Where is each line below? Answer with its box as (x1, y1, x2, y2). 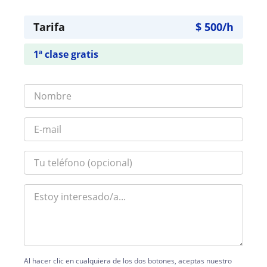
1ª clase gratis (33, 48, 98, 61)
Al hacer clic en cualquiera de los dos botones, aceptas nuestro (24, 255, 232, 266)
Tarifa (33, 20, 65, 34)
